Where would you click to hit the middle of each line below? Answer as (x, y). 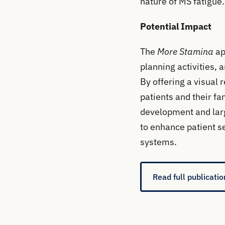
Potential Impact (176, 27)
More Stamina (185, 52)
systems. (158, 142)
